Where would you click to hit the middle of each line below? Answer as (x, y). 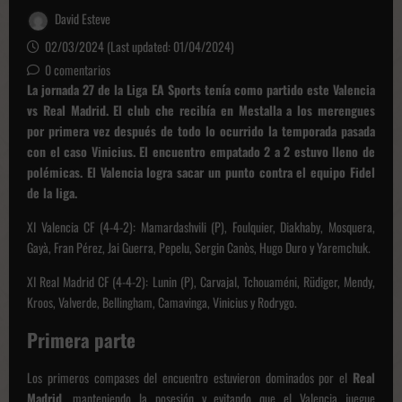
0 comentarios (78, 69)
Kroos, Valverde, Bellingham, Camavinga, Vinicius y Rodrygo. (162, 301)
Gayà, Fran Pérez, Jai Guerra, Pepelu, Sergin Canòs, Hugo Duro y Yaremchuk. (199, 247)
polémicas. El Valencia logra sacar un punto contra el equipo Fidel (201, 171)
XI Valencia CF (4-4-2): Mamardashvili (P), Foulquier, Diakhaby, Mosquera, (201, 226)
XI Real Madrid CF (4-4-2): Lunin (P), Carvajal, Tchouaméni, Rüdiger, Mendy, (201, 281)
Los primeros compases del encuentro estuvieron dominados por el (190, 377)
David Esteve (81, 19)
